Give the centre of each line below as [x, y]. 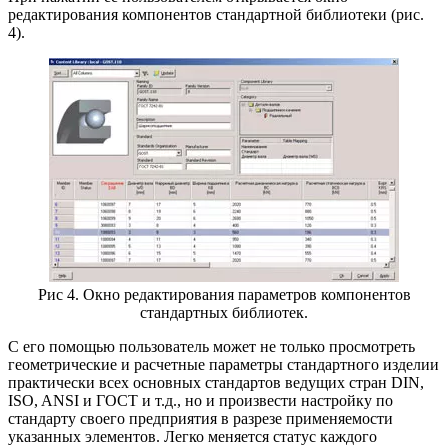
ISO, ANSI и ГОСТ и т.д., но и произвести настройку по [200, 400]
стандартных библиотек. [224, 312]
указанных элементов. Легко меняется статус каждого [192, 436]
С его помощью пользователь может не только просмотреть [211, 346]
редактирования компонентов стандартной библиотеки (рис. [216, 14]
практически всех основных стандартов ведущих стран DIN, [216, 382]
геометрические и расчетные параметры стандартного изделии [223, 364]
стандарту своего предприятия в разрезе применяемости [200, 418]
